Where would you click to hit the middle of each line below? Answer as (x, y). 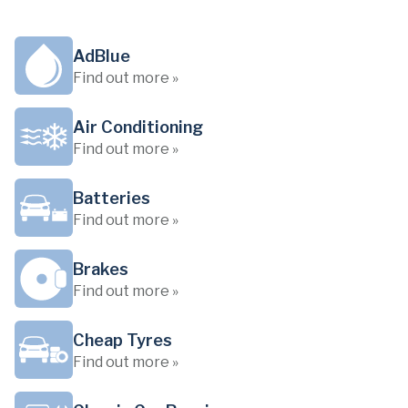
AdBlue (102, 56)
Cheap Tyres (122, 340)
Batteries (112, 198)
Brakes (101, 269)
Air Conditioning (138, 127)
